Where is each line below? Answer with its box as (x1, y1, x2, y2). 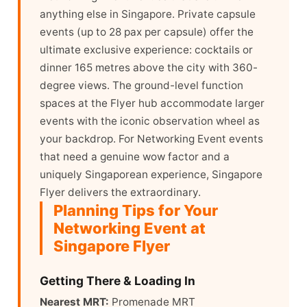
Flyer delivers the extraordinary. (40, 186, 201, 199)
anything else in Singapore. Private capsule (40, 8, 256, 21)
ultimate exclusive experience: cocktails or (40, 43, 253, 57)
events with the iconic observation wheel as (40, 114, 260, 128)
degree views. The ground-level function (40, 79, 243, 93)
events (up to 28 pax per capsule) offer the (40, 25, 254, 39)
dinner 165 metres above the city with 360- (40, 61, 258, 75)
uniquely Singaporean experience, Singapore (40, 168, 262, 182)
